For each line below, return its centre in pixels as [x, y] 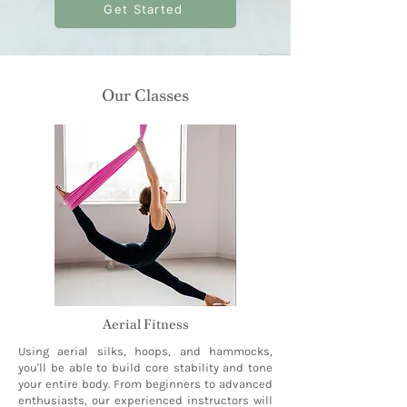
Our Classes [145, 95]
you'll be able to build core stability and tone [145, 368]
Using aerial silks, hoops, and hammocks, [145, 352]
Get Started [144, 10]
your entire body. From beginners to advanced [145, 384]
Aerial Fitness [145, 325]
